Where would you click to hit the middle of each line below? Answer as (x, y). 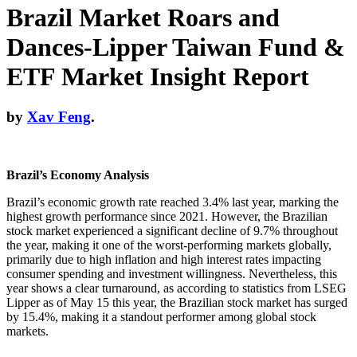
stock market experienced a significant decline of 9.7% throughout (172, 231)
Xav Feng (59, 117)
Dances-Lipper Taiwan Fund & (176, 47)
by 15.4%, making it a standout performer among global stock (161, 317)
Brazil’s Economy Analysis (78, 175)
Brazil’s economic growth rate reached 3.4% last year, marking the (173, 202)
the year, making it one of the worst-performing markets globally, (169, 245)
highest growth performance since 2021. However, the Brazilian (167, 217)
